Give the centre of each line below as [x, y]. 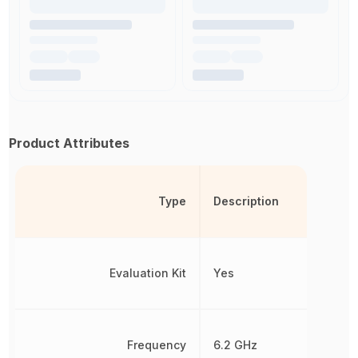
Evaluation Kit [147, 273]
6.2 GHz [235, 345]
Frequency [156, 345]
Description [246, 201]
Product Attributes [70, 143]
